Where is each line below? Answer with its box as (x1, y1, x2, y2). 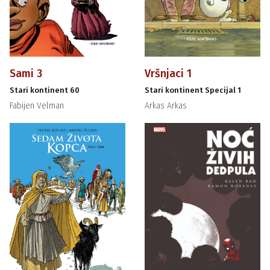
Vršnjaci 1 (145, 67, 192, 81)
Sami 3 (10, 67, 43, 81)
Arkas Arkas (145, 101, 187, 111)
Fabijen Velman (10, 101, 64, 111)
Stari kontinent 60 (10, 86, 80, 95)
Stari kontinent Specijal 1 (145, 86, 241, 95)
